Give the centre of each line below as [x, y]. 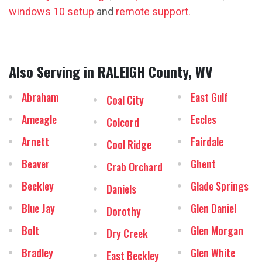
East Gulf [210, 97]
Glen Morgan [217, 230]
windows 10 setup [51, 11]
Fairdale [207, 142]
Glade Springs [220, 186]
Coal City [125, 100]
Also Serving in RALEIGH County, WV [111, 71]
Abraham [40, 97]
